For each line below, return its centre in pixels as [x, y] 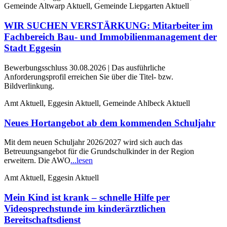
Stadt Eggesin [33, 48]
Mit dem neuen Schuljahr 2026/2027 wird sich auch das [93, 142]
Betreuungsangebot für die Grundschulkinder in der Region [99, 152]
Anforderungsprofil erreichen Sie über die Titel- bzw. [89, 77]
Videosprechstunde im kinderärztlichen [85, 209]
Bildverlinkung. [29, 86]
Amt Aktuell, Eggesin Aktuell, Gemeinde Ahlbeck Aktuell [97, 103]
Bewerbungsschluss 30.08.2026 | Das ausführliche [85, 67]
